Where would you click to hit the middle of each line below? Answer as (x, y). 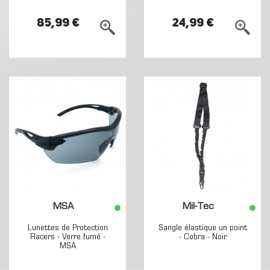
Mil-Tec (199, 207)
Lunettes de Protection (67, 228)
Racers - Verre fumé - (67, 237)
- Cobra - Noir (202, 237)
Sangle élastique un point (202, 228)
